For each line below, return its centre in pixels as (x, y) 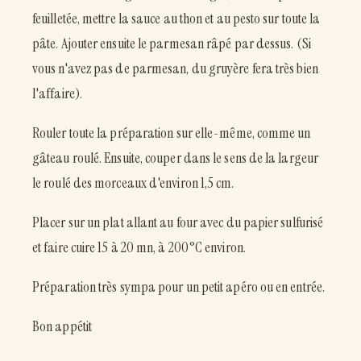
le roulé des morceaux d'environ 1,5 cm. (133, 183)
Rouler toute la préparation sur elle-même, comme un (172, 133)
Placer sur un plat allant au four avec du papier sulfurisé (178, 222)
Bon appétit (62, 326)
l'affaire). (57, 93)
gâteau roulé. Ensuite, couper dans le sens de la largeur (176, 158)
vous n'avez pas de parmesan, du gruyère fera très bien (175, 68)
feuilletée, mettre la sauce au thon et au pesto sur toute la (176, 18)
